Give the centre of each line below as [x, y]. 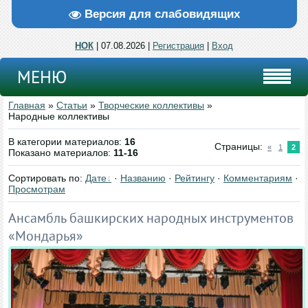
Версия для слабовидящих [162, 14]
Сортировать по [44, 178]
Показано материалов [58, 153]
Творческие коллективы [151, 106]
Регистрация [178, 46]
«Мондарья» [46, 236]
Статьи [72, 106]
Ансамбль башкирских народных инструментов [151, 218]
